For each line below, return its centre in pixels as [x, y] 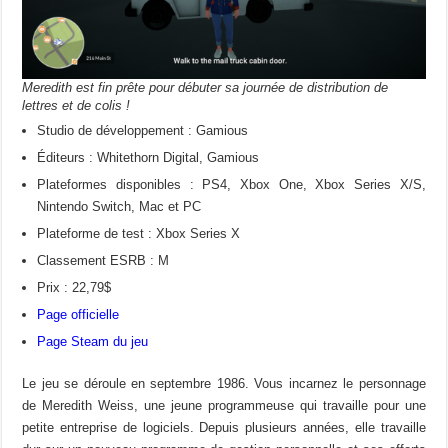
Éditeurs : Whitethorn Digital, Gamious [148, 157]
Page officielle [78, 314]
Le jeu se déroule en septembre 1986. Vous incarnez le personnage [224, 383]
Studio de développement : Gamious [143, 130]
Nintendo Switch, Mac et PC [119, 206]
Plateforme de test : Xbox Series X [139, 233]
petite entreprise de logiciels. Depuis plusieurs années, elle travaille [224, 427]
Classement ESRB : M [103, 260]
